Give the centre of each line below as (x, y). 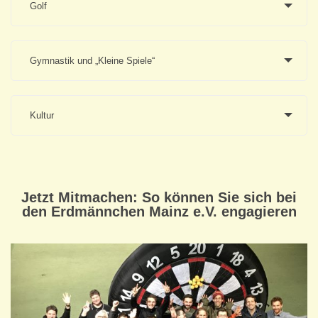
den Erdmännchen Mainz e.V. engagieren (159, 211)
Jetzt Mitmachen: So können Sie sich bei (159, 197)
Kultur (42, 115)
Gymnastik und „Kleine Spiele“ (92, 60)
